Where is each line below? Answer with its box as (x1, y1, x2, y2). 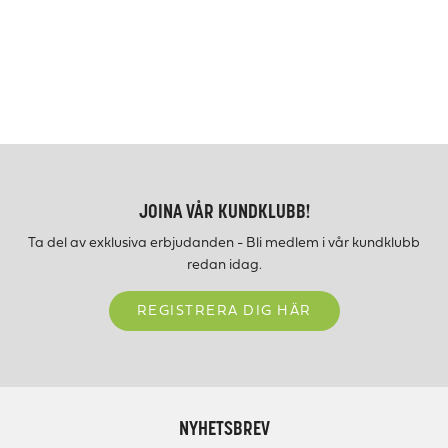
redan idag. (186, 257, 262, 273)
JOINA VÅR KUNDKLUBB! (138, 202, 310, 223)
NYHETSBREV (178, 420, 270, 441)
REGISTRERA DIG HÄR (136, 303, 312, 319)
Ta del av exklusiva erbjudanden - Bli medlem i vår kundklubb (28, 235, 420, 251)
